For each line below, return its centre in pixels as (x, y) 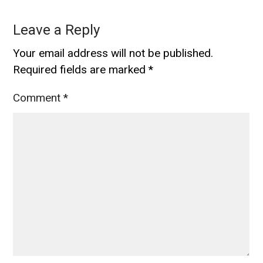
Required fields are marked (81, 69)
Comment (38, 97)
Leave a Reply (57, 30)
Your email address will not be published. (113, 53)
